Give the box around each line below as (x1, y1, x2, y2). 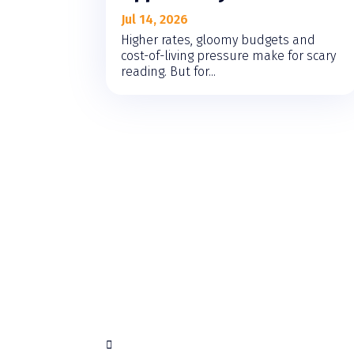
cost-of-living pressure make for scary (121, 48, 337, 64)
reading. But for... (121, 64, 217, 80)
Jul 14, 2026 (121, 12, 189, 28)
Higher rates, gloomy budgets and (121, 32, 316, 48)
